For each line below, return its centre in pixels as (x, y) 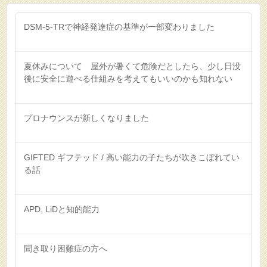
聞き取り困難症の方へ (66, 248)
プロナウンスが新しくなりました (86, 118)
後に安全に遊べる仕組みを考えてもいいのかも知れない (128, 78)
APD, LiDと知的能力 (62, 209)
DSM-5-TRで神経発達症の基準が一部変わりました (119, 27)
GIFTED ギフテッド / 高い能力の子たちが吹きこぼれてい (132, 157)
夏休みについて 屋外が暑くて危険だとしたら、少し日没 (132, 66)
